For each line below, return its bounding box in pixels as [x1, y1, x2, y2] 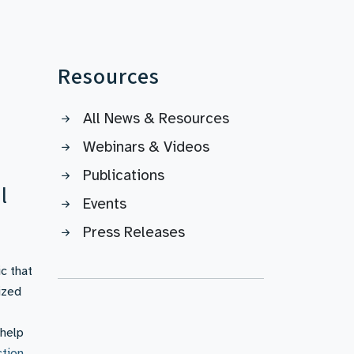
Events [83, 194, 126, 213]
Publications [83, 166, 164, 185]
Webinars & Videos [83, 137, 209, 156]
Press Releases [83, 223, 185, 242]
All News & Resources [83, 109, 229, 128]
